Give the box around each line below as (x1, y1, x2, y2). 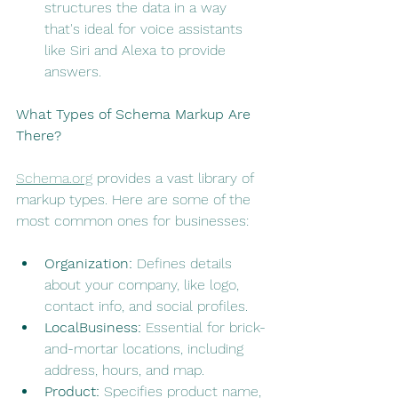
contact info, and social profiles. (44, 298, 248, 315)
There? (16, 127, 61, 145)
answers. (44, 63, 101, 81)
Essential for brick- (141, 319, 266, 337)
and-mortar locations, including (44, 340, 248, 358)
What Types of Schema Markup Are (16, 106, 255, 123)
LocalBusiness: (44, 319, 141, 337)
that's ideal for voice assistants (44, 20, 247, 38)
